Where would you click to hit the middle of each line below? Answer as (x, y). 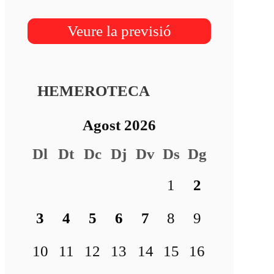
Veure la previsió (119, 31)
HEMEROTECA (93, 91)
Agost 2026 (119, 125)
